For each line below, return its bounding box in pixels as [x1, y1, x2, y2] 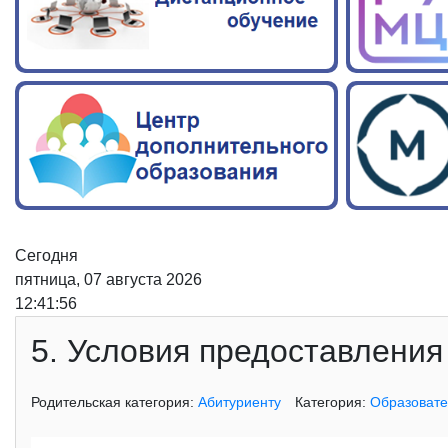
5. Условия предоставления [31, 333, 443, 370]
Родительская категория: [31, 394, 198, 411]
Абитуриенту [198, 394, 281, 411]
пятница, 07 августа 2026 [15, 271, 202, 289]
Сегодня [15, 247, 78, 265]
